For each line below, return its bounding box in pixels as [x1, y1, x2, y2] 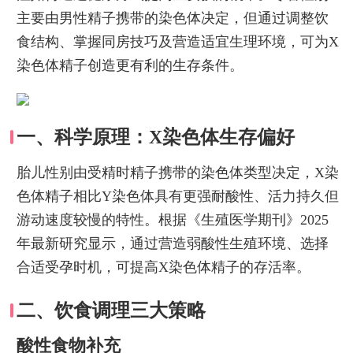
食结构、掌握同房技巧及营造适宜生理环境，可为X [16, 33, 339, 50]
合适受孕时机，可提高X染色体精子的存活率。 [16, 258, 310, 275]
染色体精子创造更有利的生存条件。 [16, 57, 243, 73]
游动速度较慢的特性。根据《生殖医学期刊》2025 [16, 211, 329, 228]
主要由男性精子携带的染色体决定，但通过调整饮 [16, 9, 329, 26]
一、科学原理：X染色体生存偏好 [16, 126, 295, 147]
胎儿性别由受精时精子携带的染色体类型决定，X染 [16, 164, 339, 180]
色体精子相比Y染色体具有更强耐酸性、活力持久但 [16, 188, 339, 204]
